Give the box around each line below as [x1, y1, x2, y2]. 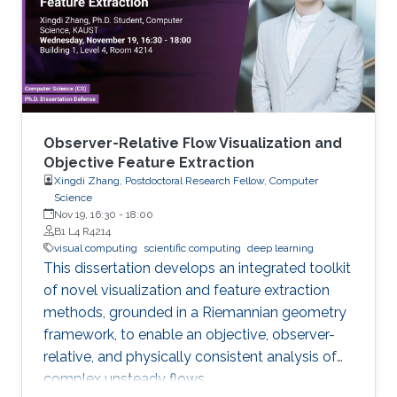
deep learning [247, 241, 314, 254]
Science [54, 191, 92, 204]
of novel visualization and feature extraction [43, 281, 330, 299]
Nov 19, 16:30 [54, 207, 116, 221]
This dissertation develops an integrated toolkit [43, 259, 351, 276]
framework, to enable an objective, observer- [43, 325, 335, 343]
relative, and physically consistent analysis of [43, 347, 337, 365]
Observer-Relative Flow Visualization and [43, 134, 342, 152]
